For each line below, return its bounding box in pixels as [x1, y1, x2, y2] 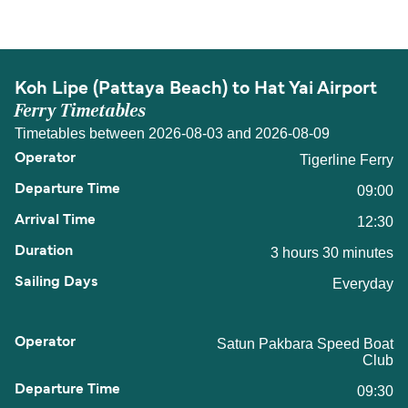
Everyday [332, 276, 393, 292]
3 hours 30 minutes [270, 245, 393, 261]
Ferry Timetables [15, 100, 146, 123]
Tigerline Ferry [300, 152, 393, 168]
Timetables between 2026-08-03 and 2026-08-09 [15, 126, 330, 142]
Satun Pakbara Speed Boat [217, 336, 393, 352]
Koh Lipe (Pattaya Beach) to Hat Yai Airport [15, 81, 377, 98]
